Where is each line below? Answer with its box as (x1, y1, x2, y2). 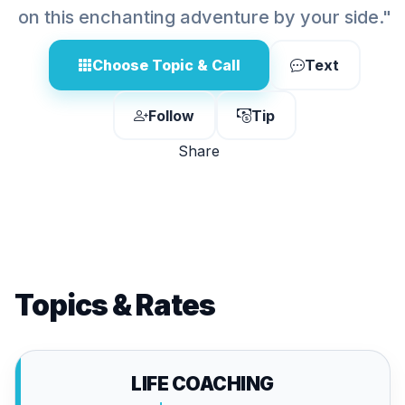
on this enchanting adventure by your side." (17, 6, 391, 28)
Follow (148, 106, 194, 125)
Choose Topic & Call (91, 56, 240, 74)
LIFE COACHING (131, 372, 274, 395)
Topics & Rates (14, 287, 215, 323)
